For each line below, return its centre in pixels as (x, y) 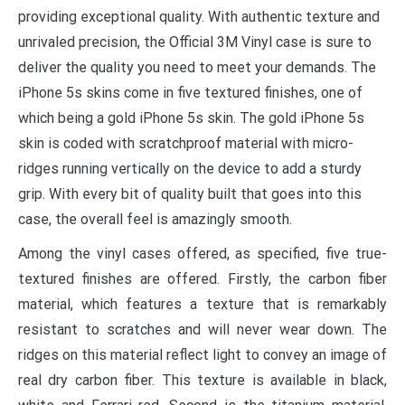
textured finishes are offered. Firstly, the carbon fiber (202, 278)
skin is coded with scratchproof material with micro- (186, 143)
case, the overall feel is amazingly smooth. (155, 219)
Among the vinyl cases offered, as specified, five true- (202, 253)
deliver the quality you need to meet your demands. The (197, 67)
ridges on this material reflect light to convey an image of (202, 354)
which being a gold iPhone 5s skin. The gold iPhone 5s (191, 118)
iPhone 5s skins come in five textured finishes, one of (190, 92)
